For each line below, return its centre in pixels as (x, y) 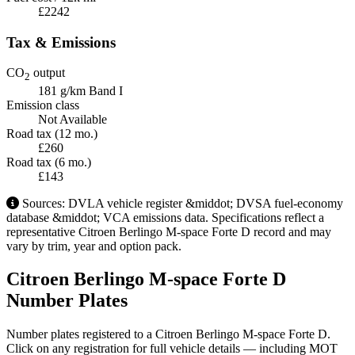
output (48, 73)
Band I (106, 90)
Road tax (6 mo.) (49, 162)
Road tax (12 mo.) (52, 133)
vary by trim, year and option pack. (94, 246)
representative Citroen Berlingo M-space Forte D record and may (169, 231)
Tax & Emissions (61, 42)
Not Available (73, 119)
